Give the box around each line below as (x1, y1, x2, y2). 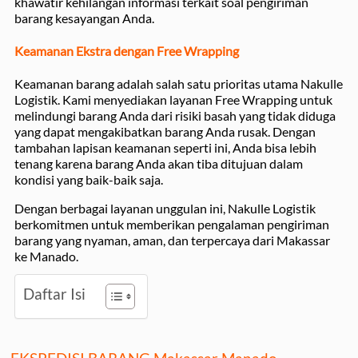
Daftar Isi (23, 284, 86, 303)
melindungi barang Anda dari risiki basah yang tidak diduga (14, 107, 336, 123)
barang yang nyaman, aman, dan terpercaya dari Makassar (14, 232, 330, 248)
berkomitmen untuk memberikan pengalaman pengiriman (14, 216, 329, 232)
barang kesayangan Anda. (14, 10, 154, 26)
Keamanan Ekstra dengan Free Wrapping (14, 43, 239, 59)
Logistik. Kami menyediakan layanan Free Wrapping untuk (14, 91, 332, 107)
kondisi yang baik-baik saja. (14, 171, 163, 187)
